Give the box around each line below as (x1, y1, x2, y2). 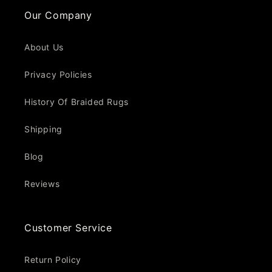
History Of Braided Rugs (24, 97, 129, 107)
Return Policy (24, 254, 81, 265)
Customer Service (24, 222, 112, 234)
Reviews (24, 178, 60, 189)
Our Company (24, 9, 92, 21)
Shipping (24, 124, 63, 134)
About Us (24, 42, 64, 52)
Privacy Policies (24, 69, 92, 80)
